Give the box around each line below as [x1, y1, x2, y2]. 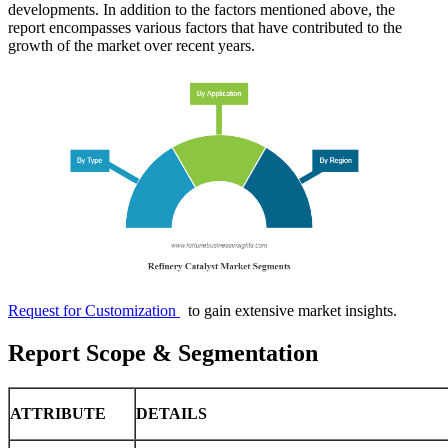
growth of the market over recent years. [8, 37, 255, 55]
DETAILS [136, 405, 207, 423]
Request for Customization [8, 302, 180, 320]
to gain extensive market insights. [180, 302, 397, 320]
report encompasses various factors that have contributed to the [8, 19, 402, 37]
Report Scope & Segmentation [8, 340, 318, 367]
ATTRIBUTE [10, 405, 106, 423]
